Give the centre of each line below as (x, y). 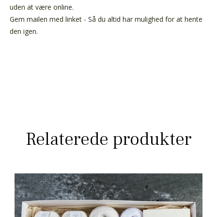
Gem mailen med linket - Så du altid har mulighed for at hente (106, 19)
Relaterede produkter (108, 139)
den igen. (24, 31)
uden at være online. (42, 7)
